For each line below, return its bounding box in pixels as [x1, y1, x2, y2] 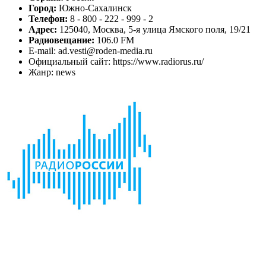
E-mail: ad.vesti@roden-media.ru [28, 46, 153, 56]
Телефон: [28, 14, 68, 24]
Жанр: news [28, 67, 75, 78]
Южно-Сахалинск [56, 3, 132, 14]
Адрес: [28, 24, 57, 35]
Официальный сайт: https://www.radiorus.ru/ [28, 56, 204, 67]
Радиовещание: [28, 35, 94, 46]
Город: [28, 3, 56, 14]
